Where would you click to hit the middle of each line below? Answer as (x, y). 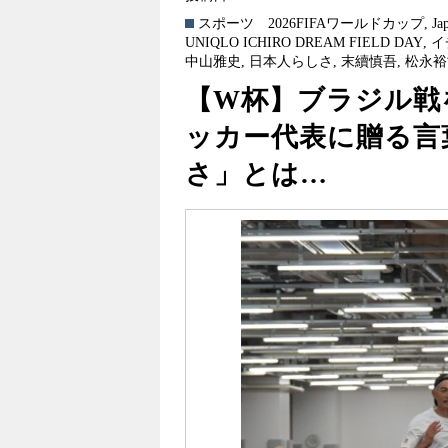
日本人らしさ (291, 61)
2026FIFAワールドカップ (346, 23)
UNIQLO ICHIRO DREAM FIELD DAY (304, 42)
